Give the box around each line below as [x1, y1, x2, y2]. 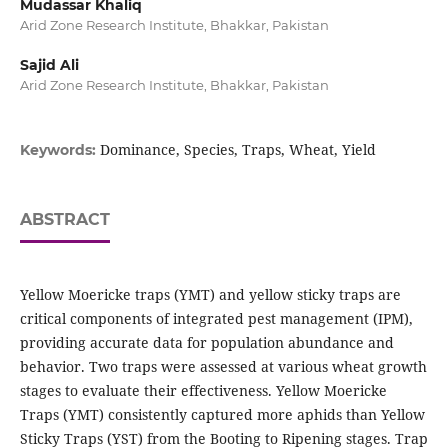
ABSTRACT [19, 210, 110, 230]
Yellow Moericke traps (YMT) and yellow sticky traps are [19, 285, 401, 305]
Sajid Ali [19, 56, 79, 75]
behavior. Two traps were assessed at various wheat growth [19, 357, 427, 377]
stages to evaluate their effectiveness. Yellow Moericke [19, 381, 387, 401]
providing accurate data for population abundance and [19, 333, 394, 353]
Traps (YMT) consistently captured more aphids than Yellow [19, 405, 425, 425]
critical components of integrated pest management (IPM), [19, 309, 413, 329]
